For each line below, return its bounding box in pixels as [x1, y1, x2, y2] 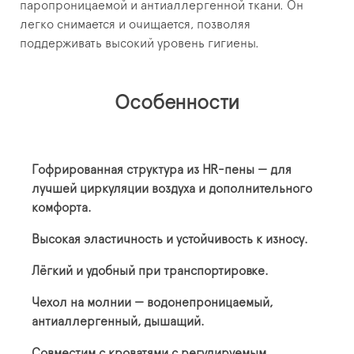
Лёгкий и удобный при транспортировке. [32, 265, 269, 278]
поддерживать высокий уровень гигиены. [20, 37, 259, 51]
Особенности [115, 92, 239, 114]
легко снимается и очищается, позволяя [20, 18, 250, 32]
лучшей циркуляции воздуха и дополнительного [32, 183, 312, 196]
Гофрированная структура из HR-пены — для [32, 164, 292, 177]
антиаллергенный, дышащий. [32, 315, 205, 329]
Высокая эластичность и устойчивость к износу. [32, 233, 308, 247]
